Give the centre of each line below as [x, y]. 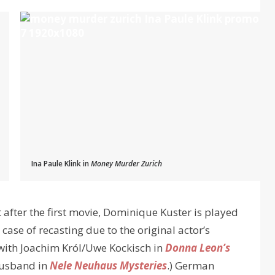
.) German [191, 265]
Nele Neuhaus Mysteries [108, 265]
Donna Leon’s [198, 248]
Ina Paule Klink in [61, 164]
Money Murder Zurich [126, 164]
